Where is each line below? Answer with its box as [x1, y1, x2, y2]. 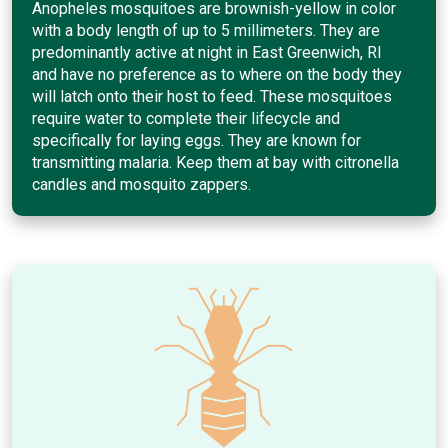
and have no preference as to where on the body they [32, 64, 402, 84]
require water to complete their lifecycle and [32, 108, 340, 128]
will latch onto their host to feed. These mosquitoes [32, 86, 392, 106]
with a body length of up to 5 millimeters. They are [32, 20, 380, 40]
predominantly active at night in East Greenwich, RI [32, 42, 382, 62]
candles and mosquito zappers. [32, 174, 251, 194]
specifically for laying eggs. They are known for [32, 130, 361, 150]
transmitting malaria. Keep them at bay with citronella [32, 152, 399, 172]
